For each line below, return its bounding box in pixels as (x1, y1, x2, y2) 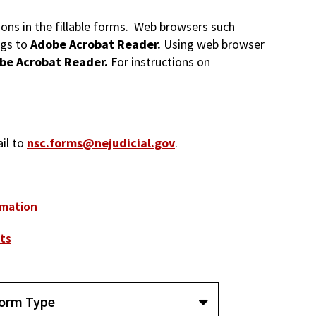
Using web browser (164, 35, 265, 52)
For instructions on (111, 53, 210, 70)
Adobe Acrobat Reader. (30, 35, 164, 52)
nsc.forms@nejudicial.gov (27, 134, 175, 151)
